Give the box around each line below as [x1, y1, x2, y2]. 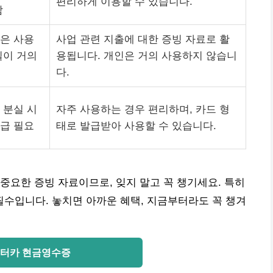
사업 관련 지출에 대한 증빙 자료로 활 [56, 34, 230, 45]
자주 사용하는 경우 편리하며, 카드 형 [56, 104, 230, 115]
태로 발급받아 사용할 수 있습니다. [56, 120, 216, 132]
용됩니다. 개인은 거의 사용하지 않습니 [56, 50, 237, 62]
